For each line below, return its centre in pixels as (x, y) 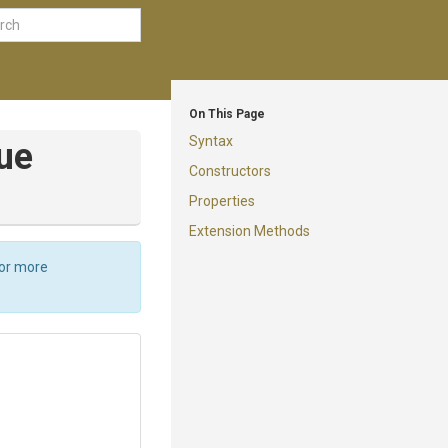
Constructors (230, 171)
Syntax (211, 141)
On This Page (227, 114)
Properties (222, 201)
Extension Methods (249, 231)
